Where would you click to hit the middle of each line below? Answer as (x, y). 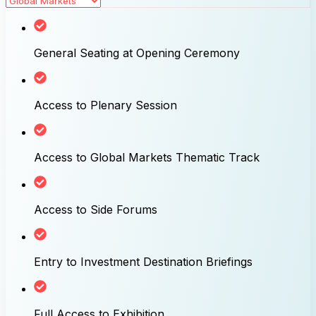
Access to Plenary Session (105, 105)
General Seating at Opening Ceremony (137, 53)
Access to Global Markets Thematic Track (147, 157)
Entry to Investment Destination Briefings (143, 261)
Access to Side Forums (96, 209)
